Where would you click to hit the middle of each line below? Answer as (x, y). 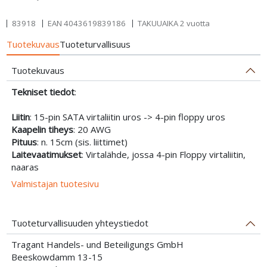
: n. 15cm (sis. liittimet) (82, 142)
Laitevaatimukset (46, 154)
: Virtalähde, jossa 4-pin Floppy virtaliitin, (163, 154)
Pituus (24, 142)
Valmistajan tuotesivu (55, 184)
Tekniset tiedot (43, 91)
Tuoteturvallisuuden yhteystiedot (80, 223)
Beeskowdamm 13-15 (57, 257)
